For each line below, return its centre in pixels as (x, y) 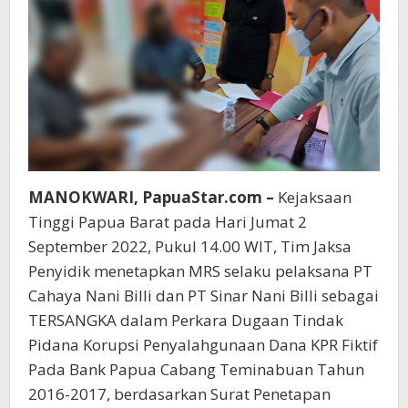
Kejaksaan (313, 198)
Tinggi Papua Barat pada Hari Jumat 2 (168, 222)
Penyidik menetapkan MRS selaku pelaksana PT (200, 271)
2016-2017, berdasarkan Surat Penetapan (179, 394)
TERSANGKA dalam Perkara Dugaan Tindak (186, 321)
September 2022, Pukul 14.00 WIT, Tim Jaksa (190, 247)
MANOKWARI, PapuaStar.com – (151, 198)
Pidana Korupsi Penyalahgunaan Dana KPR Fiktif (203, 345)
